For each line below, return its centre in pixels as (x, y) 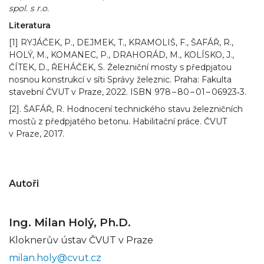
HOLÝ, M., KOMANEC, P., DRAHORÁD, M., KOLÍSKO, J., (121, 55)
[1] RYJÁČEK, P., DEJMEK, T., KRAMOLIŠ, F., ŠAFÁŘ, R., (121, 42)
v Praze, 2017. (37, 133)
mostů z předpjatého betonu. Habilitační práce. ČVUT (118, 121)
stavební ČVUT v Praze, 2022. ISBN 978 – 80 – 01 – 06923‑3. (128, 92)
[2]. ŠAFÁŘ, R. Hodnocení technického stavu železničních (126, 109)
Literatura (30, 25)
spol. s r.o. (29, 8)
